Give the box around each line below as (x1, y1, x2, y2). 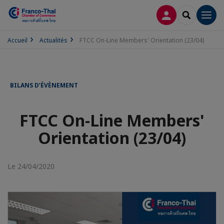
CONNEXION (166, 9, 210, 19)
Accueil (7, 36, 27, 44)
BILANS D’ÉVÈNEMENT (10, 81, 78, 89)
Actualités (39, 36, 67, 44)
